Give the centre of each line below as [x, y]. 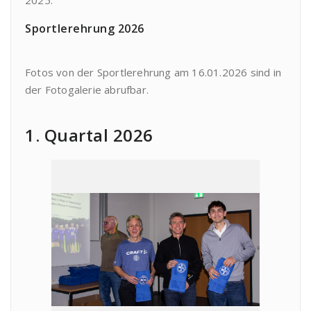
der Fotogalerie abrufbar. [87, 90]
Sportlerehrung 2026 [85, 29]
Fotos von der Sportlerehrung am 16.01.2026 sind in [153, 73]
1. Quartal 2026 [89, 135]
